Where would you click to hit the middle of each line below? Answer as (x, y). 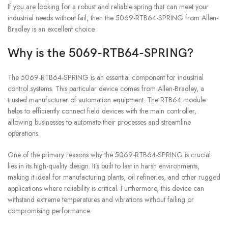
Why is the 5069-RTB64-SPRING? (101, 53)
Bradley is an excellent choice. (52, 29)
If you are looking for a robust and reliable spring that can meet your (108, 6)
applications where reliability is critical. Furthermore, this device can (106, 188)
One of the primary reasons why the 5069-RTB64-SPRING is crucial (109, 154)
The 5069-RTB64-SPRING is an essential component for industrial (106, 77)
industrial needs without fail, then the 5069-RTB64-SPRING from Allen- (113, 18)
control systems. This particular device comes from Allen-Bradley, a (106, 88)
